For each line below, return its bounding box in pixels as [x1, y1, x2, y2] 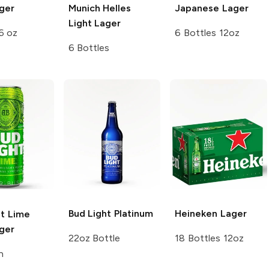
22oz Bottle [68, 232, 121, 244]
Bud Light [68, 207, 112, 219]
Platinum [111, 207, 154, 219]
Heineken [175, 207, 218, 219]
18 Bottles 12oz [175, 232, 244, 244]
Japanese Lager [175, 2, 249, 14]
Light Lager [68, 17, 121, 29]
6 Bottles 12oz [175, 26, 240, 38]
